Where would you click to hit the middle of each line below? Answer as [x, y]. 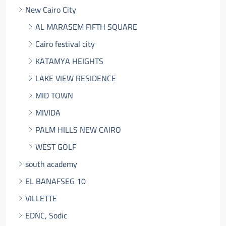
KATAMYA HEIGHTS [69, 61]
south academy [51, 164]
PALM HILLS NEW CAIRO [78, 130]
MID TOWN [54, 95]
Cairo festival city [65, 44]
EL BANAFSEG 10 [55, 181]
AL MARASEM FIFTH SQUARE [86, 27]
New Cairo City [51, 10]
